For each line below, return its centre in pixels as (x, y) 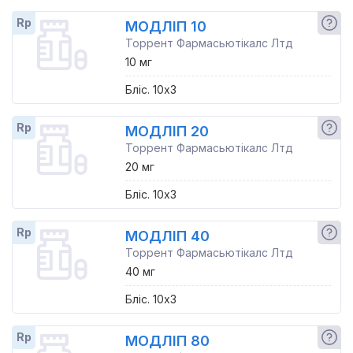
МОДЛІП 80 (167, 341)
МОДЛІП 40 (167, 236)
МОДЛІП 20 (167, 131)
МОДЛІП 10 (165, 26)
